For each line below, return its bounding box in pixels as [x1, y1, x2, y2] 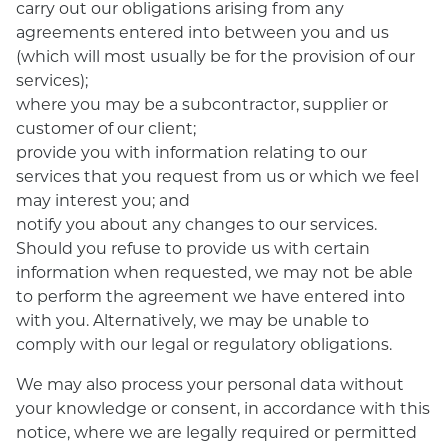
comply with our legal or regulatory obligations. [16, 333, 392, 354]
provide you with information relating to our [16, 141, 367, 162]
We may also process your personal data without [16, 373, 404, 394]
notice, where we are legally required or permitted [16, 421, 417, 442]
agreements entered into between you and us [16, 21, 389, 42]
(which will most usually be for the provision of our [16, 45, 415, 66]
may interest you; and [16, 189, 190, 210]
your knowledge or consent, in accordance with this [16, 397, 430, 418]
